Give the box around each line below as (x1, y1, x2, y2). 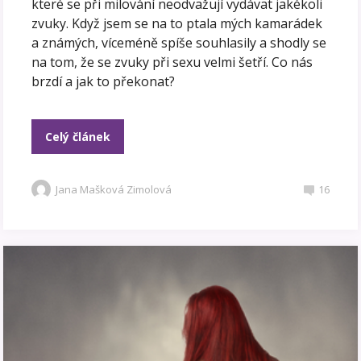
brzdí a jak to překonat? (31, 73, 176, 91)
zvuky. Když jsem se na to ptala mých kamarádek (31, 15, 323, 33)
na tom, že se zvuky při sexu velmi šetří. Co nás (31, 53, 313, 72)
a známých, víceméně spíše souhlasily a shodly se (31, 34, 327, 52)
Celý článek (45, 129, 111, 145)
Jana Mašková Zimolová (56, 182, 172, 197)
